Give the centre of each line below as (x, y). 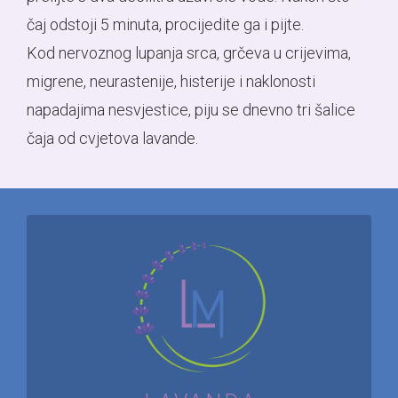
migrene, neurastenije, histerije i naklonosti (171, 81)
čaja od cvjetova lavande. (112, 138)
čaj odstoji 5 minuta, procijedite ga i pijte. (165, 24)
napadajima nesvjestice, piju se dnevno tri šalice (191, 110)
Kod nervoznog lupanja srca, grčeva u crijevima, (189, 53)
